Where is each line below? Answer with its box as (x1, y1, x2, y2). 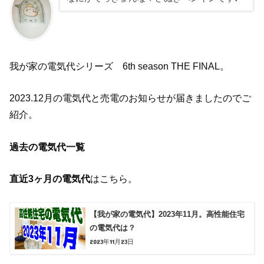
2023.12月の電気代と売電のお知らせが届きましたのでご (9, 93, 252, 104)
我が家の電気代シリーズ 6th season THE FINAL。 (9, 61, 230, 72)
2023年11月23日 (90, 237, 134, 245)
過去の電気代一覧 (9, 141, 85, 152)
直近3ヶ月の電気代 (9, 173, 91, 184)
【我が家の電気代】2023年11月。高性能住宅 (90, 210, 245, 219)
